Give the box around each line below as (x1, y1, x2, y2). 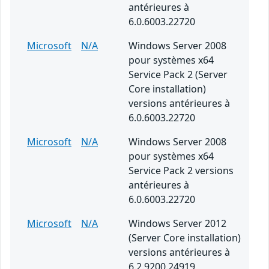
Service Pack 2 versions (128, 164, 234, 178)
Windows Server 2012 (128, 217, 226, 231)
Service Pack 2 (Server (128, 68, 228, 82)
